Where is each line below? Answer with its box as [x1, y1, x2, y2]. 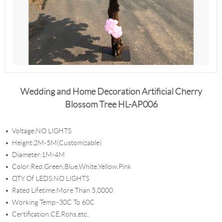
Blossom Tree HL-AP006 [64, 100, 158, 110]
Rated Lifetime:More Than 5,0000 [12, 186, 113, 194]
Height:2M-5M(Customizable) [12, 139, 102, 147]
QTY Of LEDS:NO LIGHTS [12, 174, 89, 182]
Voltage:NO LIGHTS [12, 127, 71, 135]
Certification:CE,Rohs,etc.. [12, 210, 90, 218]
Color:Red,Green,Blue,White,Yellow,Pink [12, 163, 131, 170]
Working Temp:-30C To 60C [12, 198, 95, 206]
